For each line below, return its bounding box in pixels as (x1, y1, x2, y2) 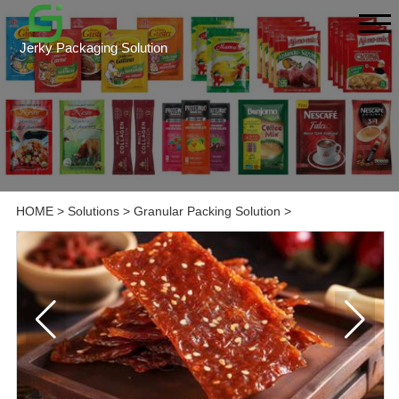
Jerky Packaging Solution (20, 39, 168, 55)
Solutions (67, 204, 119, 219)
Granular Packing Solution (133, 204, 281, 219)
